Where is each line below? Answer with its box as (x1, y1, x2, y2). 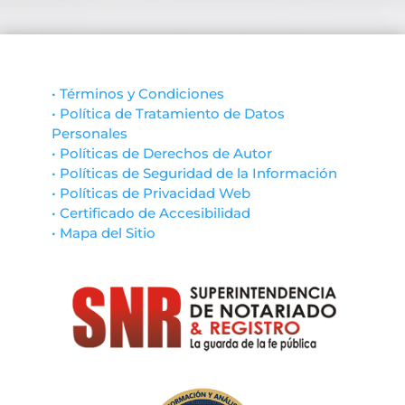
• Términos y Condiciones (51, 85, 224, 103)
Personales (51, 125, 127, 143)
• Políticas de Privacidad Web (51, 184, 250, 202)
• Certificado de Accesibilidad (51, 204, 250, 222)
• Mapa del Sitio (51, 224, 155, 242)
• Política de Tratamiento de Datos (51, 105, 285, 123)
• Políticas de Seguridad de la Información (51, 165, 337, 183)
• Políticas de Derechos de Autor (51, 145, 272, 163)
